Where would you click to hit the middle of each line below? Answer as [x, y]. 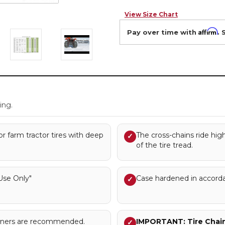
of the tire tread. [164, 145]
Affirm [208, 31]
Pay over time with [163, 32]
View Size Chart [151, 14]
